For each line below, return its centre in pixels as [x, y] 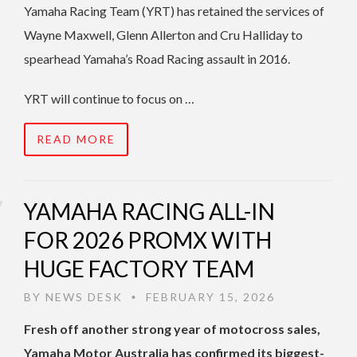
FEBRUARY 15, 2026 [208, 297]
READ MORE [76, 139]
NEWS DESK [84, 297]
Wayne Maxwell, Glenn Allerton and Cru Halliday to [163, 35]
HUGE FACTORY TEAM [139, 269]
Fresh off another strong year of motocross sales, [172, 329]
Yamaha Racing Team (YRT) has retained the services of [174, 11]
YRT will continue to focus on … [109, 99]
